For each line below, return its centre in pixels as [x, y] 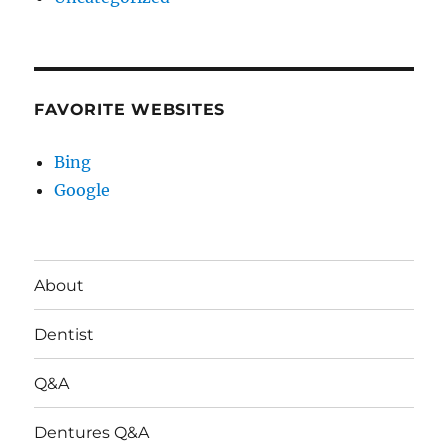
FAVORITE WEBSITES [130, 109]
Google [82, 190]
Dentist [64, 334]
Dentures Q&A [92, 432]
